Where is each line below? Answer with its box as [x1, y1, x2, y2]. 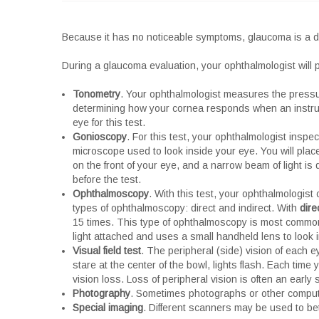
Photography [73, 288, 130, 299]
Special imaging [73, 302, 143, 313]
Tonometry [73, 88, 120, 100]
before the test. [73, 174, 141, 185]
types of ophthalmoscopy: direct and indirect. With [73, 202, 300, 214]
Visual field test [73, 245, 141, 256]
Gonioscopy [73, 131, 127, 142]
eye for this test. [73, 117, 145, 128]
